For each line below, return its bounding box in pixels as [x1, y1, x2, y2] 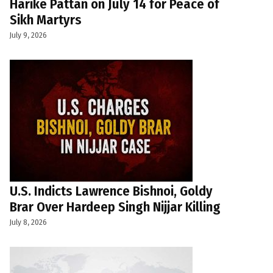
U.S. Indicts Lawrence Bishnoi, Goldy [10, 182, 213, 199]
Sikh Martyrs [10, 11, 82, 28]
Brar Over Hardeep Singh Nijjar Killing [10, 198, 221, 215]
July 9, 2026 [10, 30, 47, 40]
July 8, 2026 [10, 218, 47, 227]
